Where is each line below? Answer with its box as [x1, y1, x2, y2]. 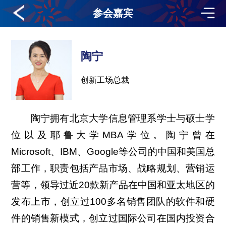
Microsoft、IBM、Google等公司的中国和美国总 [11, 146, 215, 157]
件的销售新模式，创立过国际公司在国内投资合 [11, 213, 215, 224]
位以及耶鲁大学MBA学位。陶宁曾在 [11, 130, 215, 141]
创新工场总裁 [80, 76, 129, 85]
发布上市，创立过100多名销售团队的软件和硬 [11, 196, 215, 207]
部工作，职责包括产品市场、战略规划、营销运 [11, 163, 215, 174]
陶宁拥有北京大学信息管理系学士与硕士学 [11, 113, 215, 124]
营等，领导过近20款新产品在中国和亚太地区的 [11, 180, 215, 191]
